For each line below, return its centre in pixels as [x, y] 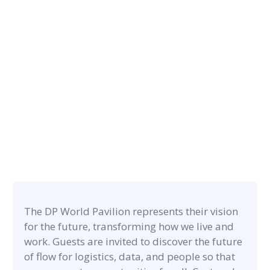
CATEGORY [53, 135]
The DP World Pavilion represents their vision [131, 211]
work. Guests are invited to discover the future [133, 241]
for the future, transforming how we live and [129, 226]
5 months [50, 65]
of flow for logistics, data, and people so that [130, 256]
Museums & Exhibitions [86, 154]
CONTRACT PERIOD [75, 46]
